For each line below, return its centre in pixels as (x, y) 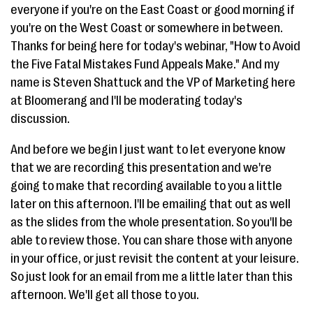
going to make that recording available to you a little (146, 186)
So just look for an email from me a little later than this (152, 277)
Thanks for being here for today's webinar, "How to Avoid (155, 46)
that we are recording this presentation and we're (141, 168)
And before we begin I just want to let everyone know (148, 150)
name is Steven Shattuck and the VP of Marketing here (153, 82)
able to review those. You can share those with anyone (152, 240)
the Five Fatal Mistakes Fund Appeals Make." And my (145, 64)
